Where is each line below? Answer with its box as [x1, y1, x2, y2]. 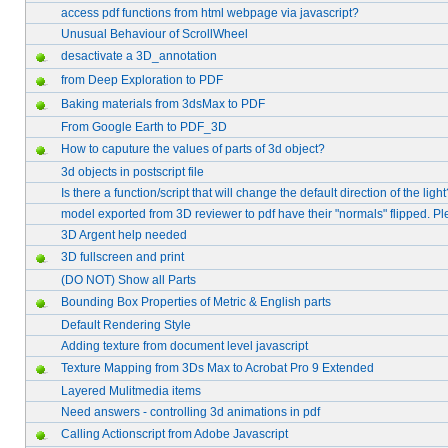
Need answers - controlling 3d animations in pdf [61, 405, 320, 419]
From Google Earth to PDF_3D [61, 120, 227, 134]
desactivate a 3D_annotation [61, 49, 217, 63]
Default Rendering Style [61, 318, 191, 332]
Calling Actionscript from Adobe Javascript [61, 427, 288, 441]
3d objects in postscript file [61, 165, 204, 179]
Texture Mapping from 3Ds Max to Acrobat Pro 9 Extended [61, 361, 374, 375]
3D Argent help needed [61, 228, 187, 242]
